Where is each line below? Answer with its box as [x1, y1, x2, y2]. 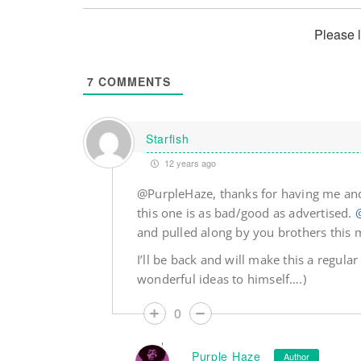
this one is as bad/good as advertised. [136, 205, 355, 222]
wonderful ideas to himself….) [136, 271, 306, 288]
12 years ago [161, 156, 216, 170]
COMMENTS [94, 73, 171, 90]
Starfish [145, 130, 189, 147]
